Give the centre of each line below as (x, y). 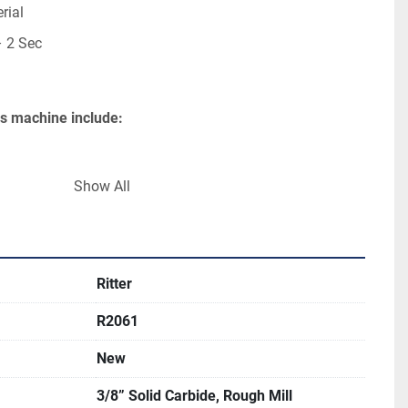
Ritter (114, 284)
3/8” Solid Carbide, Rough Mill (194, 396)
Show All (102, 186)
